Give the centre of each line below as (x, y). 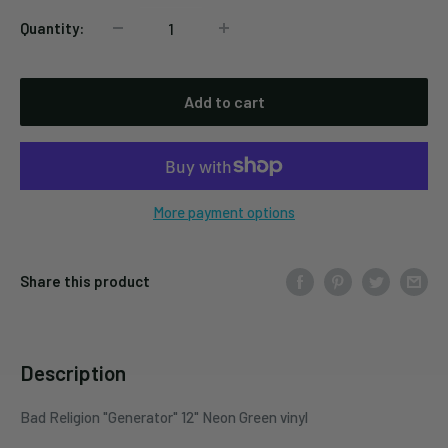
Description (73, 373)
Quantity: (52, 28)
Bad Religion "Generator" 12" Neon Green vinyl (164, 416)
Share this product (85, 281)
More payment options (224, 212)
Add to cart (224, 101)
